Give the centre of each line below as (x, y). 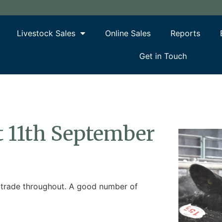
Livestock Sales (46, 33)
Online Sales (128, 33)
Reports (186, 33)
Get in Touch (163, 56)
